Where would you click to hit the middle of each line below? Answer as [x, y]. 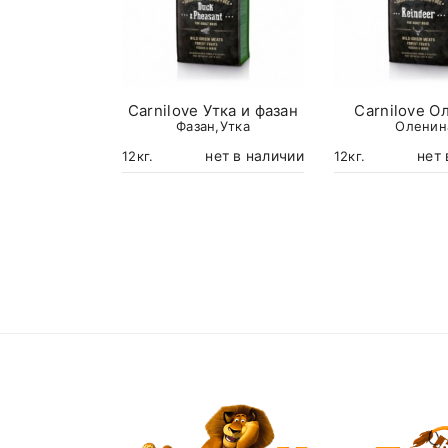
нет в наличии [254, 156]
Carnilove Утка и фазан [213, 111]
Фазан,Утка [213, 126]
